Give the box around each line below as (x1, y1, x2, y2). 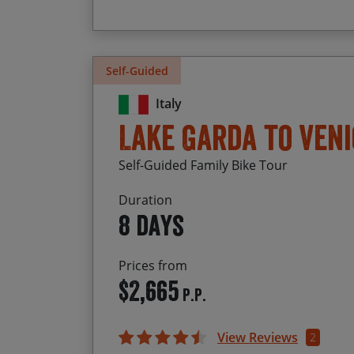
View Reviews (217, 329, 298, 347)
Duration (119, 191, 172, 209)
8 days (119, 208, 184, 243)
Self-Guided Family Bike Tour (119, 156, 288, 175)
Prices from (119, 257, 187, 275)
